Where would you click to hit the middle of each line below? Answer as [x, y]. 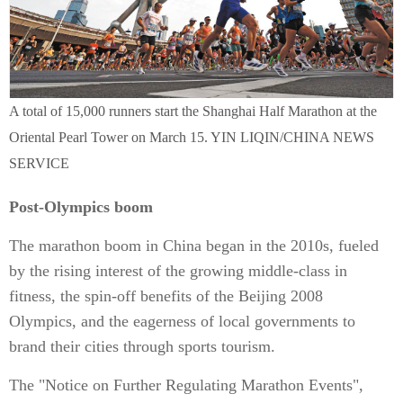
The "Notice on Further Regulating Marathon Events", [186, 385]
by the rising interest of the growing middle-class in [178, 271]
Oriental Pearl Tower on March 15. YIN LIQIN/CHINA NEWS [192, 137]
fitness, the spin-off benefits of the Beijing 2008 [166, 296]
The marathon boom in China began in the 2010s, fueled [194, 246]
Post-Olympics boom [81, 207]
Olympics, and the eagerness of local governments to [182, 321]
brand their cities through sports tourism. [142, 346]
